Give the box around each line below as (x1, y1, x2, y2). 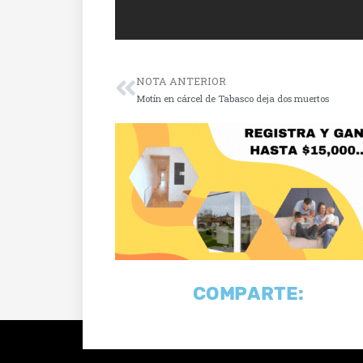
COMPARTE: (193, 282, 305, 305)
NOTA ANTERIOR (136, 74, 226, 88)
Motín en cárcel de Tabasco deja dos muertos (136, 92, 329, 105)
